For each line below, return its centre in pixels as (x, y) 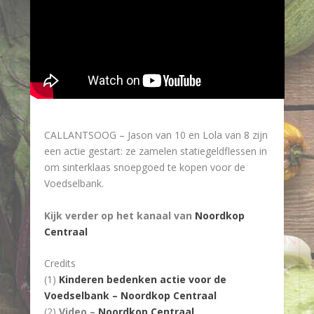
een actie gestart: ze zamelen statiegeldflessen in (155, 151)
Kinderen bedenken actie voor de (142, 280)
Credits (60, 264)
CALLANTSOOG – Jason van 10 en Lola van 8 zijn (156, 135)
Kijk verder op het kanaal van (119, 215)
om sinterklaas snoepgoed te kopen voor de (144, 168)
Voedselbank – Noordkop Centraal (130, 296)
